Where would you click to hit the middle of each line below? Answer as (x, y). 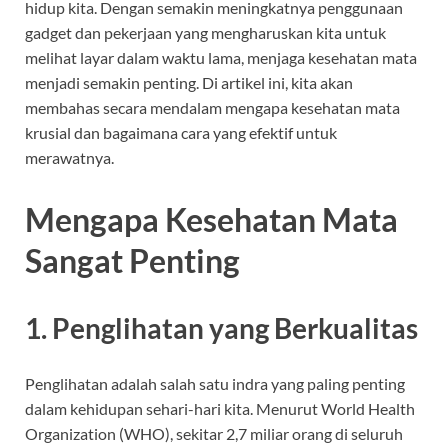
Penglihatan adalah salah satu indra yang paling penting (215, 384)
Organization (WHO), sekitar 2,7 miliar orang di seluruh (214, 434)
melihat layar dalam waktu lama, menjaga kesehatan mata (221, 58)
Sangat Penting (132, 261)
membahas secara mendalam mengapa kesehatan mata (212, 108)
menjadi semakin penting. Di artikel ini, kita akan (189, 83)
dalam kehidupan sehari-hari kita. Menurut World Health (220, 409)
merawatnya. (69, 158)
